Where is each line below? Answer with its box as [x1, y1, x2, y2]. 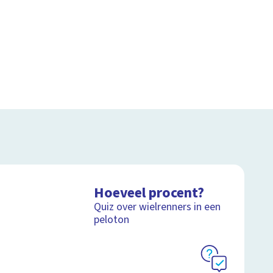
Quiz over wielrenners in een [94, 199, 221, 214]
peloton [94, 211, 130, 227]
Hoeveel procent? [94, 182, 205, 203]
